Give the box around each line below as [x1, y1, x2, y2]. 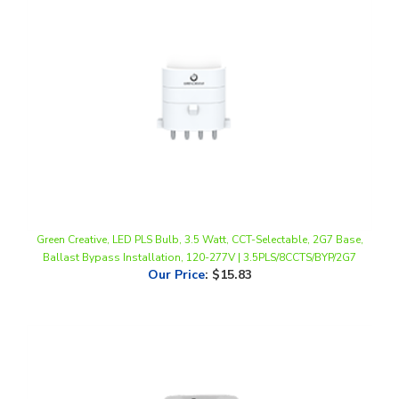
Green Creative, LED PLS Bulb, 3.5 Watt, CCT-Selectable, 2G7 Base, [36, 201, 363, 216]
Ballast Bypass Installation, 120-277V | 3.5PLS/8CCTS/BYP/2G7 [43, 219, 356, 234]
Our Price [147, 235, 205, 253]
